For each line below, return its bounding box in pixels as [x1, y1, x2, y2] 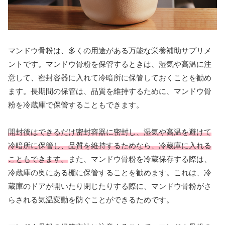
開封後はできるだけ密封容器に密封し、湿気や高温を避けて [8, 127, 211, 136]
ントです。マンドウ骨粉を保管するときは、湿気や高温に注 [8, 59, 211, 68]
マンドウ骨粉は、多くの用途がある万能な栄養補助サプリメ [8, 46, 211, 55]
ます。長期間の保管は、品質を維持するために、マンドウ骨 [8, 86, 211, 95]
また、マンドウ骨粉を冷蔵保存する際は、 [68, 154, 211, 163]
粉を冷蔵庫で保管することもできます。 [8, 100, 144, 109]
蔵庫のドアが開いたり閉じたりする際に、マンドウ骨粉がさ [8, 181, 211, 190]
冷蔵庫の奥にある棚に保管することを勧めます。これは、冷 [8, 168, 211, 177]
